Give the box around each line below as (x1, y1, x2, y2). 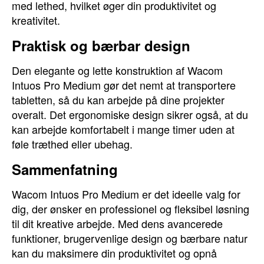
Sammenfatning (12, 159, 118, 179)
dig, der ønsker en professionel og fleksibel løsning (12, 201, 249, 216)
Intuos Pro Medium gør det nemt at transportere (12, 77, 236, 93)
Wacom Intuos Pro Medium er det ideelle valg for (12, 186, 240, 202)
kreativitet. (12, 12, 60, 28)
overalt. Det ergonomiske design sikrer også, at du (12, 107, 248, 122)
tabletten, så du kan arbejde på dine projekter (12, 92, 225, 107)
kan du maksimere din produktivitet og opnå (12, 245, 217, 260)
